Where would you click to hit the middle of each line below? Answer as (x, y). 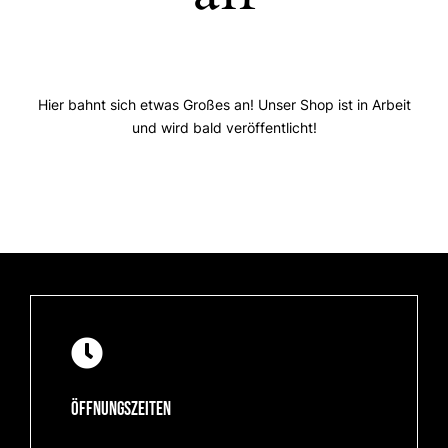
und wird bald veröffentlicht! (224, 128)
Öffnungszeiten (121, 409)
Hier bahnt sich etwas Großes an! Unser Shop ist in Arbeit (224, 105)
